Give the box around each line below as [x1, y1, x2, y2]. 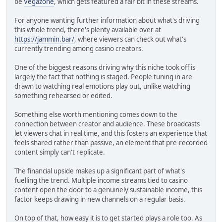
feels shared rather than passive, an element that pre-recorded [14, 138, 208, 147]
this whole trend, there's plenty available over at [14, 25, 161, 34]
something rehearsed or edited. [14, 91, 112, 100]
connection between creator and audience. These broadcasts [14, 119, 200, 128]
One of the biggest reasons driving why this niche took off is [14, 62, 195, 72]
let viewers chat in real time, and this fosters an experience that [14, 128, 207, 138]
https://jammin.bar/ [14, 34, 74, 44]
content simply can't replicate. [14, 147, 105, 157]
